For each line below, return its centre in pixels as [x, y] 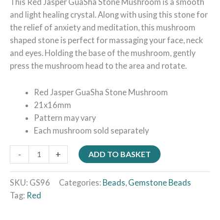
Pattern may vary [65, 118]
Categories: [81, 182]
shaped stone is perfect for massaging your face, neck [106, 40]
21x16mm [53, 105]
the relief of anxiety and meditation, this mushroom [103, 27]
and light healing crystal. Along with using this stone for [109, 14]
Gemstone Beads [160, 182]
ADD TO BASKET [120, 154]
